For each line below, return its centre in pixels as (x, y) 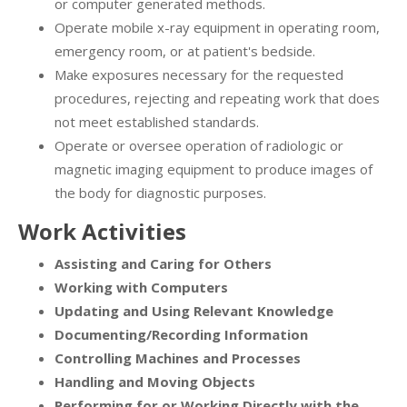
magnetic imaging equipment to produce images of (213, 169)
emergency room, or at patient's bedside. (185, 51)
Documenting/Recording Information (181, 335)
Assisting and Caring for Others (163, 264)
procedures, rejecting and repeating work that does (217, 99)
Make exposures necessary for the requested (199, 75)
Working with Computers (141, 288)
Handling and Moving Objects (155, 382)
